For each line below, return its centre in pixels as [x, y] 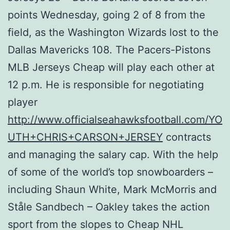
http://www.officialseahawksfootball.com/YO [115, 119]
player [23, 102]
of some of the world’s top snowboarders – [110, 172]
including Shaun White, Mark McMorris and [112, 189]
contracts [187, 137]
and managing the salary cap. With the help [113, 154]
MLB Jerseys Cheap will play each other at [111, 67]
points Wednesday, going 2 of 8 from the [107, 15]
